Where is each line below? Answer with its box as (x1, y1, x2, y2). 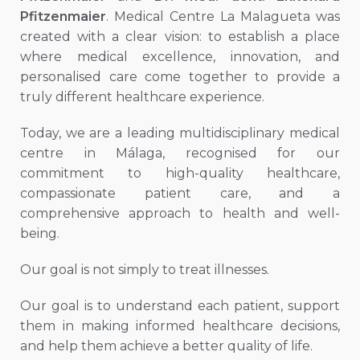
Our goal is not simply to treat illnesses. (20, 262, 269, 278)
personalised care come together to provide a (20, 69, 340, 85)
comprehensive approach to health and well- (20, 206, 340, 222)
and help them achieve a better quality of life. (20, 338, 313, 354)
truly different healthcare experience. (20, 89, 264, 105)
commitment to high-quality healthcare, (20, 166, 340, 182)
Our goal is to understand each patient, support (20, 298, 340, 314)
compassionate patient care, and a (20, 186, 340, 202)
